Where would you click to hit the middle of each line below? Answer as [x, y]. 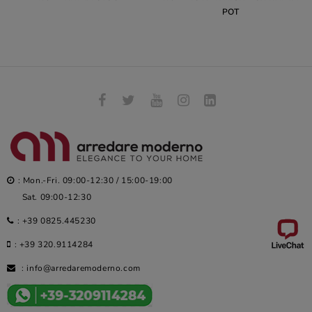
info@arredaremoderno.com [84, 268]
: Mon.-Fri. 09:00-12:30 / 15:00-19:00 [95, 181]
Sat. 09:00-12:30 [49, 197]
